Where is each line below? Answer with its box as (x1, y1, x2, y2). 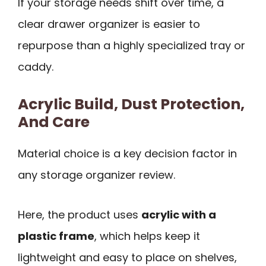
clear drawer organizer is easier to (18, 16, 200, 31)
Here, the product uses (18, 207, 141, 222)
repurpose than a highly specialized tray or (18, 37, 245, 53)
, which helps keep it (94, 228, 200, 243)
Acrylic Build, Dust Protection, (18, 94, 245, 115)
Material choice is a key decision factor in (18, 146, 237, 161)
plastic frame (18, 228, 94, 243)
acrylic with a (141, 207, 216, 222)
